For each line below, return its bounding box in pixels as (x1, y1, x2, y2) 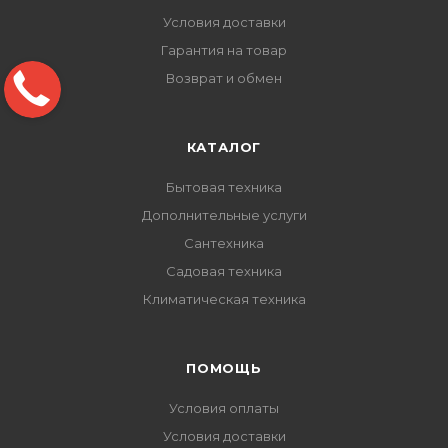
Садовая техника (166, 263, 282, 279)
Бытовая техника (166, 179, 282, 195)
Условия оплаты (169, 400, 279, 416)
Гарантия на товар (161, 42, 287, 58)
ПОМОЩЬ (186, 360, 262, 376)
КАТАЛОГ (186, 139, 262, 155)
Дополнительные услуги (141, 207, 307, 223)
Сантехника (184, 235, 264, 251)
